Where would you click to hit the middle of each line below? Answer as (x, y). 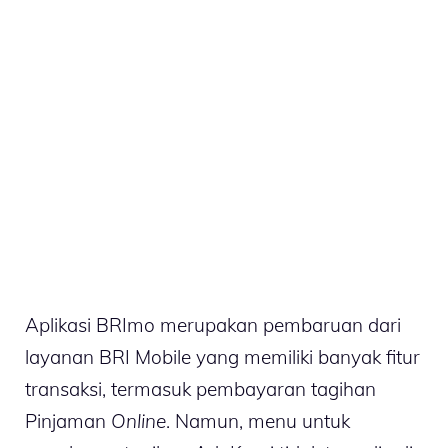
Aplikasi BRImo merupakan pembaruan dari (213, 324)
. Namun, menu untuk (258, 420)
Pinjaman (68, 420)
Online (138, 420)
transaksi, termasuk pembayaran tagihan (200, 388)
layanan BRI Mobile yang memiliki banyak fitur (222, 356)
